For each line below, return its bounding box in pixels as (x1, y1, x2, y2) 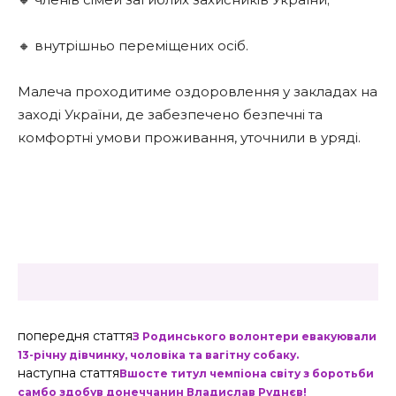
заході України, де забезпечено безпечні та (18, 106, 323, 123)
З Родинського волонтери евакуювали (133, 330, 377, 343)
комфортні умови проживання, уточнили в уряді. (18, 129, 361, 146)
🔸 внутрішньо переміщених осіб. (18, 37, 248, 54)
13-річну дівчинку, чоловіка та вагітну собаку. (18, 348, 299, 362)
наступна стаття (18, 365, 119, 381)
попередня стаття (18, 328, 133, 344)
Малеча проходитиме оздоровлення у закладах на (18, 83, 377, 100)
